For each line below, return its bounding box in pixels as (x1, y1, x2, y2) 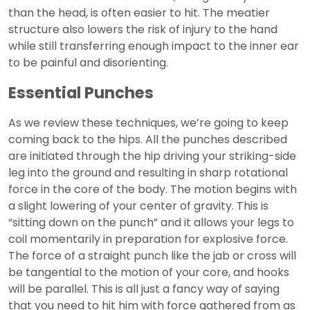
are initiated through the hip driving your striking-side (8, 148, 296, 165)
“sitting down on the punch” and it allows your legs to (8, 215, 294, 231)
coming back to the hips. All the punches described (8, 131, 287, 148)
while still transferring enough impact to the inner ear (8, 38, 299, 55)
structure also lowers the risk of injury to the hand (8, 21, 277, 38)
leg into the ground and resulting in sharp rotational (8, 165, 288, 181)
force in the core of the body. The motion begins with (8, 181, 297, 198)
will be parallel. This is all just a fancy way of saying (8, 281, 280, 298)
